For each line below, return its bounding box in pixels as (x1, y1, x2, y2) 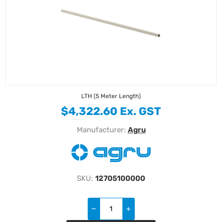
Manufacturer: (76, 125, 126, 134)
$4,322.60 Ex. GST (61, 104, 161, 118)
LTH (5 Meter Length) (81, 92, 141, 100)
